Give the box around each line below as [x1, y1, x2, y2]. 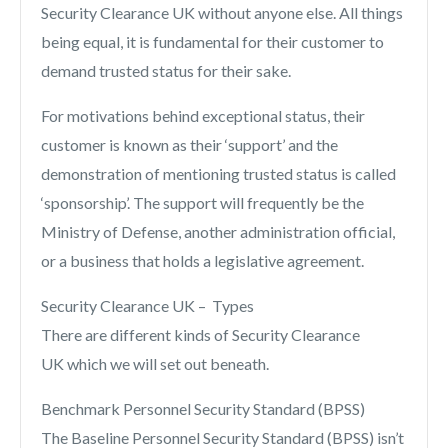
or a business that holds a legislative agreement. [41, 251, 364, 270]
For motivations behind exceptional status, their [41, 106, 365, 125]
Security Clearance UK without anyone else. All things [41, 3, 403, 22]
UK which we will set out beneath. [41, 354, 269, 373]
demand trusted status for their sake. [41, 61, 291, 80]
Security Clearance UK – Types [41, 296, 254, 315]
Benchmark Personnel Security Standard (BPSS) [41, 399, 365, 418]
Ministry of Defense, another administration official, [41, 222, 395, 241]
